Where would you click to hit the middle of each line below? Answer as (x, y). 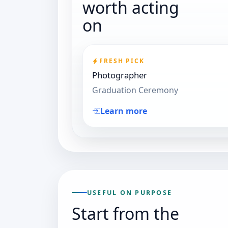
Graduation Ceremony (135, 90)
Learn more (124, 111)
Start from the (125, 213)
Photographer (120, 75)
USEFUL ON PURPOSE (130, 192)
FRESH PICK (122, 61)
